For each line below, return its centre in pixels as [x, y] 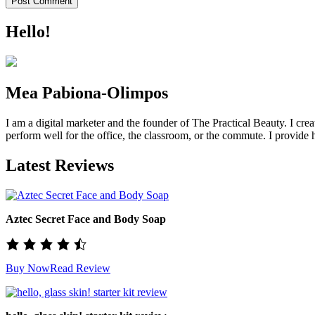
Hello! [28, 32]
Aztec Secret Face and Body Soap [86, 219]
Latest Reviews [60, 165]
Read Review [80, 268]
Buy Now [28, 268]
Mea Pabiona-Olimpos [87, 92]
